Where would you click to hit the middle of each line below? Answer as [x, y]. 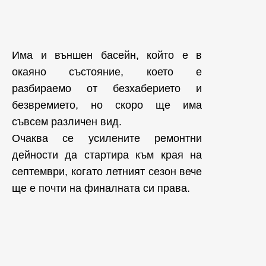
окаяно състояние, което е [107, 72]
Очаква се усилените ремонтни [107, 138]
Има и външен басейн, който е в [107, 55]
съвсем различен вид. [67, 122]
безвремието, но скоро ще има [107, 105]
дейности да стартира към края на [107, 155]
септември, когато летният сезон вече [107, 172]
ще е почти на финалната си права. [101, 188]
